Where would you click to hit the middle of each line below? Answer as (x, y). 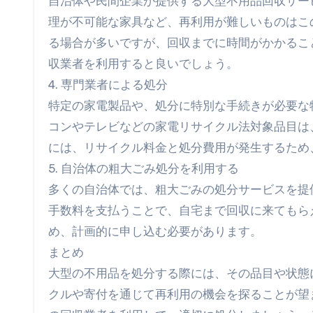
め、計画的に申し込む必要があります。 (155, 231)
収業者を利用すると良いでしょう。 (143, 64)
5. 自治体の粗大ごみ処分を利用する (144, 168)
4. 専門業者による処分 (108, 85)
